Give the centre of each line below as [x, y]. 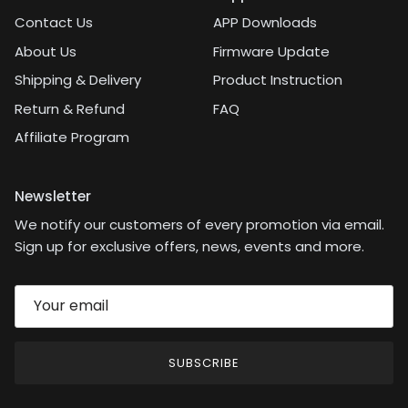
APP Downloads [265, 23]
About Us [46, 51]
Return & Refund [70, 108]
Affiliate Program [72, 138]
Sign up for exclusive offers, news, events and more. [189, 246]
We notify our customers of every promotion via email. [199, 224]
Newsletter [53, 196]
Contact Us [54, 23]
